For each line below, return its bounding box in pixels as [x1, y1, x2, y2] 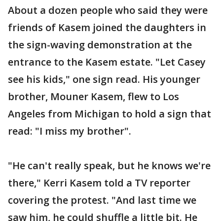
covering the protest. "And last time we [8, 193, 196, 207]
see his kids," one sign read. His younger [8, 72, 200, 86]
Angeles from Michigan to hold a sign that [8, 107, 211, 120]
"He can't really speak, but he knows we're [8, 158, 211, 172]
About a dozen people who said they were [8, 3, 208, 17]
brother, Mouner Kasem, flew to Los [8, 89, 179, 103]
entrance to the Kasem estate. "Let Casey [8, 55, 206, 69]
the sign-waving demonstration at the [8, 37, 192, 51]
